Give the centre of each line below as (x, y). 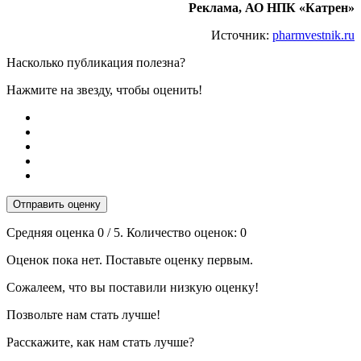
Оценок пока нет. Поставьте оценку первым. (130, 260)
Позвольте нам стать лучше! (83, 315)
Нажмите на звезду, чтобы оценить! (104, 90)
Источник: (242, 35)
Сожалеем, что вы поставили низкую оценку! (133, 287)
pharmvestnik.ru (313, 35)
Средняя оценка (52, 232)
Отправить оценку (57, 204)
